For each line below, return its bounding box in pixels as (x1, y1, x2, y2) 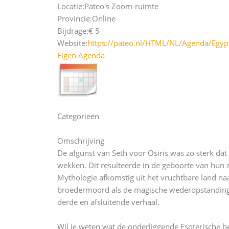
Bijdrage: (57, 26, 88, 36)
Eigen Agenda (57, 50, 105, 60)
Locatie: (57, 1, 84, 11)
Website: (57, 38, 87, 48)
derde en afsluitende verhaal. (57, 197, 159, 207)
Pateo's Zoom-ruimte (84, 1, 158, 11)
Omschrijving (57, 135, 104, 146)
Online (92, 13, 116, 24)
